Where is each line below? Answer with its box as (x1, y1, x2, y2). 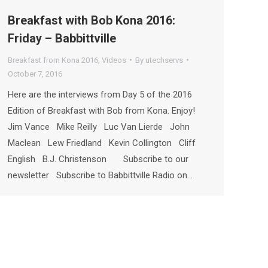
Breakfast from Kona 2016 (8, 55, 98, 65)
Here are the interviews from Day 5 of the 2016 (8, 89, 192, 100)
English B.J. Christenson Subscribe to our (8, 153, 188, 165)
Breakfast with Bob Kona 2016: (8, 13, 175, 28)
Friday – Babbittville (8, 31, 116, 45)
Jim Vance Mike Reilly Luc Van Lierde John (8, 121, 190, 132)
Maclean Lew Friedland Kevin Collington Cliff (8, 137, 196, 148)
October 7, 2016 (8, 69, 62, 78)
